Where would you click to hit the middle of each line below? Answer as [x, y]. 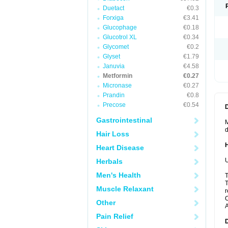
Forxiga [113, 18]
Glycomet [116, 47]
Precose [114, 105]
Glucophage [120, 27]
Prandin [114, 95]
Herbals [109, 161]
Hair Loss [113, 134]
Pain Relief [115, 216]
